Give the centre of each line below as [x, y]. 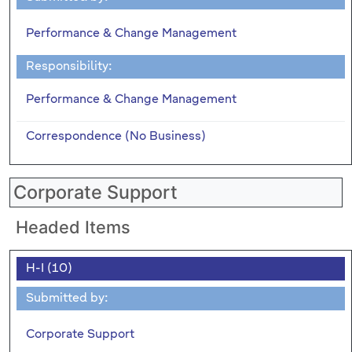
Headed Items [73, 227]
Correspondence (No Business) [116, 136]
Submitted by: [67, 298]
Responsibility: [69, 66]
